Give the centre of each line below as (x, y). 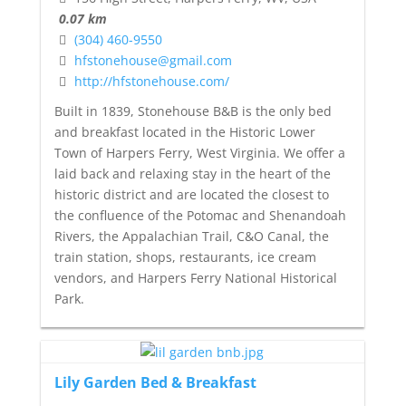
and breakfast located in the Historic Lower (184, 131)
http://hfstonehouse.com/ (151, 82)
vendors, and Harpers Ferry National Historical (195, 277)
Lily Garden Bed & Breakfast (155, 383)
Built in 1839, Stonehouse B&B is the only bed (193, 111)
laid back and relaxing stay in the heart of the (192, 173)
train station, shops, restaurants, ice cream (185, 256)
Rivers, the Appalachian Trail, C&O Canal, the (191, 236)
